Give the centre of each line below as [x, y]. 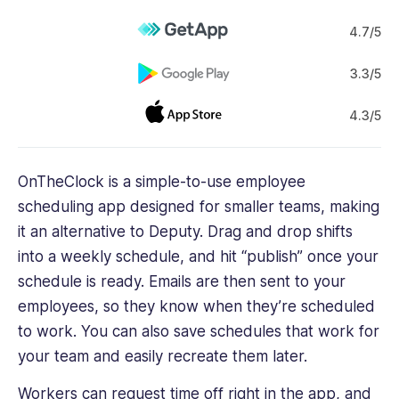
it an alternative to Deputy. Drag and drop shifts [185, 231]
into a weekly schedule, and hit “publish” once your [198, 256]
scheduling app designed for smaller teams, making [199, 206]
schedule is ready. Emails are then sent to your [182, 281]
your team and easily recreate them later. [163, 356]
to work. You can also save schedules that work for [199, 331]
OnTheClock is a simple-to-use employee [162, 181]
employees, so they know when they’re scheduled [196, 306]
